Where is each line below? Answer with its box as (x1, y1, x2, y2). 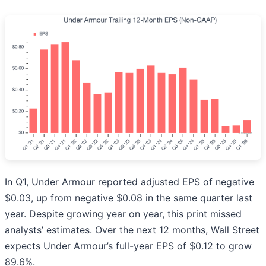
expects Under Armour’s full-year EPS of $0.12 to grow (5, 239, 252, 252)
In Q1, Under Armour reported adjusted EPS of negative (5, 175, 254, 188)
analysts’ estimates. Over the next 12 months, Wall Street (5, 223, 259, 236)
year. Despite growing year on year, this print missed (5, 207, 242, 220)
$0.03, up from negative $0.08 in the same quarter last (5, 191, 252, 204)
